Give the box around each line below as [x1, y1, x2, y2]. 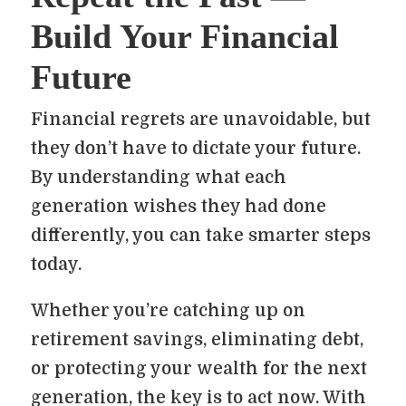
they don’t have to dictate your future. [31, 139, 361, 159]
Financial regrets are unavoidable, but [31, 110, 371, 130]
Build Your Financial [31, 17, 339, 55]
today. [31, 255, 82, 275]
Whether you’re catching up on [31, 301, 305, 321]
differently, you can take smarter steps [31, 226, 371, 246]
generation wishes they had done [31, 197, 326, 217]
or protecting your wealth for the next [31, 359, 367, 379]
